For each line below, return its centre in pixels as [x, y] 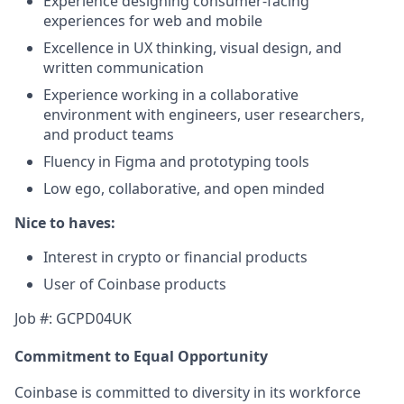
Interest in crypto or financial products [175, 257]
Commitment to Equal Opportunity [141, 356]
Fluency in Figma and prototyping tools [176, 161]
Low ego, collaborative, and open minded [184, 188]
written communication [124, 68]
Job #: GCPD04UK [73, 318]
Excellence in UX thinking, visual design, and [193, 48]
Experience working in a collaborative [171, 95]
